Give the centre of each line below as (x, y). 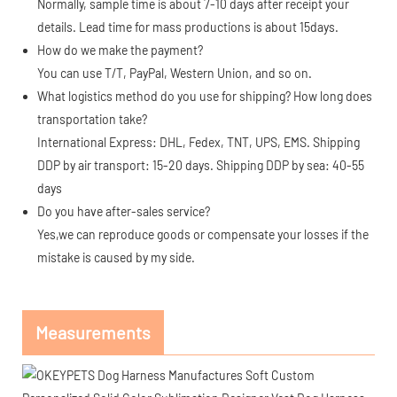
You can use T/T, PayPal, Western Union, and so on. (174, 73)
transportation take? (92, 119)
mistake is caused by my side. (116, 257)
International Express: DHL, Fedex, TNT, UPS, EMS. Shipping (198, 142)
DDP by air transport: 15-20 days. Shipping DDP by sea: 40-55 (200, 165)
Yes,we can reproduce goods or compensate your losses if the (202, 234)
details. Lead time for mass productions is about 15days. (187, 27)
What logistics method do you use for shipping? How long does (204, 96)
